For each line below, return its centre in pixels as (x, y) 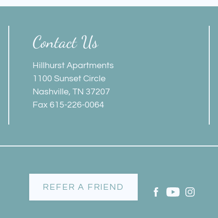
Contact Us (66, 42)
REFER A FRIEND (83, 187)
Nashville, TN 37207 (72, 92)
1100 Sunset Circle (69, 79)
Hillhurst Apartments (73, 65)
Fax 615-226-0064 (69, 105)
